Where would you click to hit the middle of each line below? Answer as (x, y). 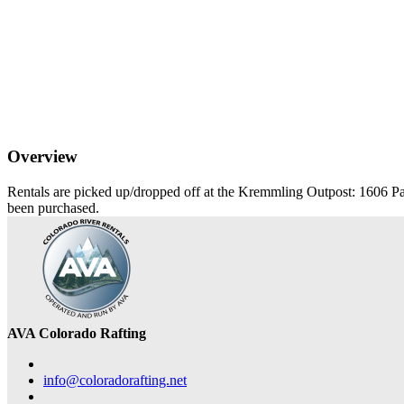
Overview (42, 157)
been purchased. (53, 207)
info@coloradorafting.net (115, 380)
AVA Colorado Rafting (77, 333)
